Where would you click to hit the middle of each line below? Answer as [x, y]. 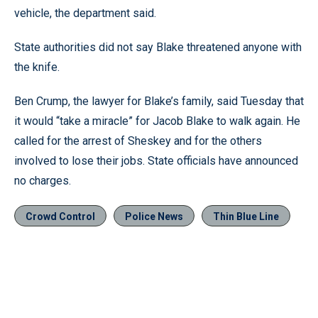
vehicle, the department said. [85, 13]
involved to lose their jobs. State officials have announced [156, 160]
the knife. [37, 67]
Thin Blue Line [246, 216]
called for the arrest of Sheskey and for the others [138, 141]
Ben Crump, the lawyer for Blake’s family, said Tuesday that [159, 101]
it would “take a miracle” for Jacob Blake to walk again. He [157, 121]
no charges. [43, 180]
